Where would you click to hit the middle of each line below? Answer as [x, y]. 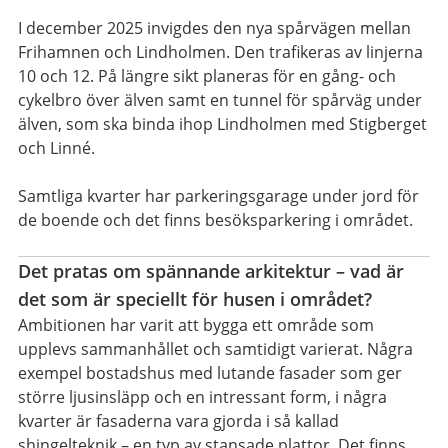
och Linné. [56, 148]
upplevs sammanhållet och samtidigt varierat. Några [215, 349]
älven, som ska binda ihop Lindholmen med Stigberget [222, 124]
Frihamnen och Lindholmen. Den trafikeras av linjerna [220, 52]
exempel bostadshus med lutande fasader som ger [210, 373]
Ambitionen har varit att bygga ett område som [196, 325]
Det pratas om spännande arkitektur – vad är [211, 271]
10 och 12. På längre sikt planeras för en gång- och [207, 76]
